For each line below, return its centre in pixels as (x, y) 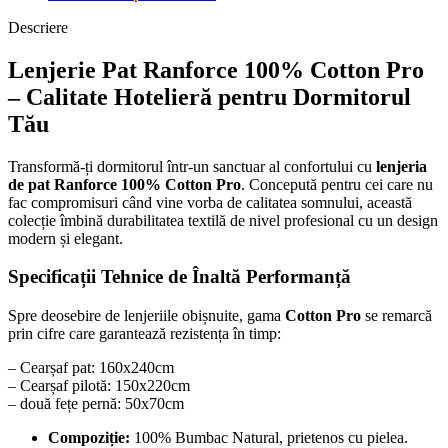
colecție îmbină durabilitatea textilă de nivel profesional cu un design (223, 220)
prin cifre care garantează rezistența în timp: (144, 334)
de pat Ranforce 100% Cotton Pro (124, 184)
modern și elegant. (65, 238)
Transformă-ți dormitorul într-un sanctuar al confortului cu (192, 166)
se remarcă (396, 316)
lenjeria (401, 166)
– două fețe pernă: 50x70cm (96, 404)
